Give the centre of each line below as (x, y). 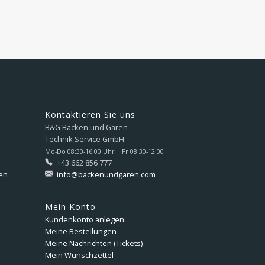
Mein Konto (70, 206)
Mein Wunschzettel (79, 255)
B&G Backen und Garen (86, 127)
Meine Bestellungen (81, 231)
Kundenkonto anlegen (85, 219)
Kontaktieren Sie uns (90, 114)
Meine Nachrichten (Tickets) (94, 243)
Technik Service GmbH (85, 139)
